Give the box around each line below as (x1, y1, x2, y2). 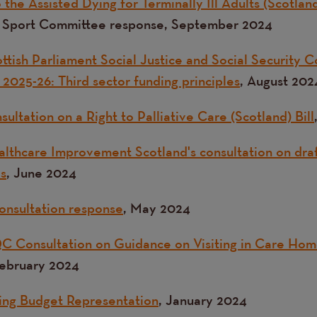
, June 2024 (6, 163, 76, 182)
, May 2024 (123, 199, 190, 217)
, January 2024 (158, 291, 247, 309)
